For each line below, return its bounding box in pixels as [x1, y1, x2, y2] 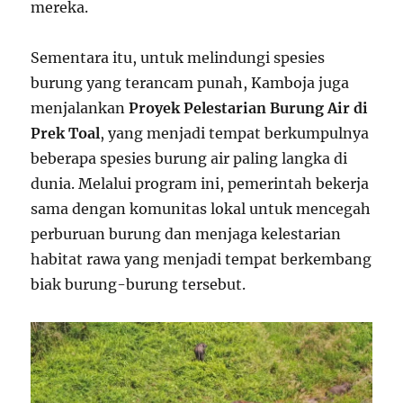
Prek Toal [31, 123, 101, 142]
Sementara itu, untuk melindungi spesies [31, 48, 326, 67]
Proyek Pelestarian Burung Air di [129, 98, 369, 117]
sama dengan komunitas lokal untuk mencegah [31, 199, 372, 218]
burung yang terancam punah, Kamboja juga [31, 73, 350, 92]
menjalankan [31, 98, 130, 117]
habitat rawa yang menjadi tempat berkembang [31, 249, 372, 268]
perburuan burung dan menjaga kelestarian [31, 224, 342, 243]
